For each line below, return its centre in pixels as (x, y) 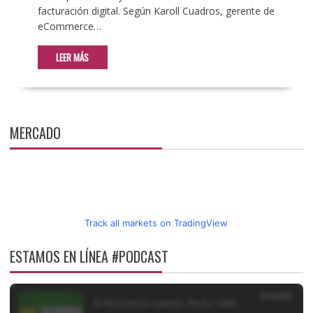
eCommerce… (69, 26)
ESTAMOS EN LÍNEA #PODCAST (89, 256)
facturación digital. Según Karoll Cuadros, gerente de (156, 10)
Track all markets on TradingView (156, 223)
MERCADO (35, 132)
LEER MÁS (73, 57)
